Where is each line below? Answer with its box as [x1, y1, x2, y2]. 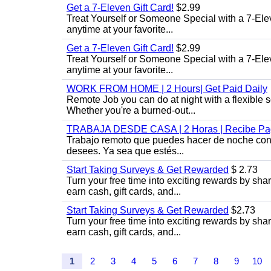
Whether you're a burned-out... [67, 105, 195, 116]
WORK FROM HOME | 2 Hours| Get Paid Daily [67, 83, 267, 94]
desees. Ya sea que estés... [67, 146, 184, 156]
